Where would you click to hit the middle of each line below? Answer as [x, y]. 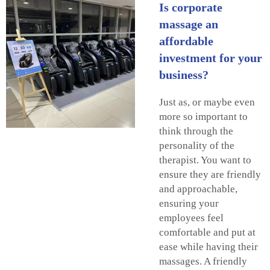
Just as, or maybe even [207, 102]
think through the [196, 131]
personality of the [197, 145]
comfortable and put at [207, 232]
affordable [186, 41]
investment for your [211, 58]
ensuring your [189, 203]
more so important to [203, 116]
